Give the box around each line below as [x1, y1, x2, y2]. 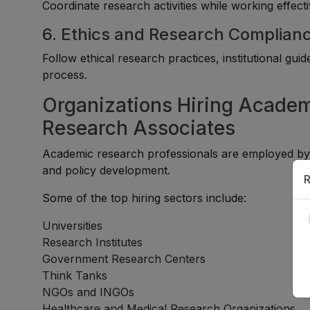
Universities [42, 219, 103, 232]
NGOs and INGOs [42, 285, 135, 299]
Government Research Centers [42, 252, 206, 266]
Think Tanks [42, 268, 108, 282]
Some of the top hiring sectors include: [42, 191, 247, 205]
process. [42, 68, 88, 82]
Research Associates [42, 116, 236, 140]
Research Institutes [42, 235, 143, 249]
